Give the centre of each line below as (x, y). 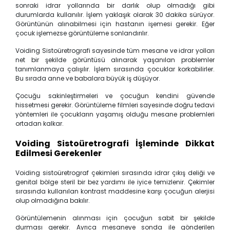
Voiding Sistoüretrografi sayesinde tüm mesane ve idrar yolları (115, 50)
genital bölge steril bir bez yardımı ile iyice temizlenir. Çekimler (115, 182)
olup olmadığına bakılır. (53, 200)
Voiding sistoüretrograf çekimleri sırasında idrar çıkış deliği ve (115, 172)
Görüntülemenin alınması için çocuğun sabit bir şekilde (115, 218)
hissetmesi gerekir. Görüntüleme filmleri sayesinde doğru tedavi (115, 105)
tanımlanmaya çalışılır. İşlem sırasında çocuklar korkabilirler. (115, 69)
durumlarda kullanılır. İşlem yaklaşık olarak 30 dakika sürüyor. (115, 14)
